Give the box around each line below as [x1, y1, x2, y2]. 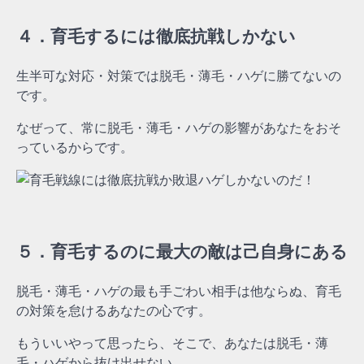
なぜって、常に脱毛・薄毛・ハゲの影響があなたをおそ [16, 119, 341, 136]
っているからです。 [16, 139, 133, 156]
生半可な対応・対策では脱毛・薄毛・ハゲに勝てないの [16, 67, 341, 84]
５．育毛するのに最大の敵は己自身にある [16, 240, 348, 262]
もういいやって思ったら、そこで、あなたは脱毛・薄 [16, 334, 328, 351]
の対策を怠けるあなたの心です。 [16, 301, 211, 318]
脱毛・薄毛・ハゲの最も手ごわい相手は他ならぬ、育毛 [16, 282, 341, 299]
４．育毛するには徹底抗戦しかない [16, 26, 296, 47]
